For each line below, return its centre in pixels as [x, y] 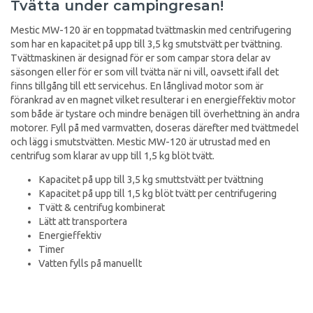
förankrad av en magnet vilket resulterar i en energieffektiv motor [153, 100]
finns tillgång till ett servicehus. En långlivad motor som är [137, 86]
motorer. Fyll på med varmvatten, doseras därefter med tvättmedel [155, 128]
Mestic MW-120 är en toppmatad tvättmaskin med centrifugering [151, 30]
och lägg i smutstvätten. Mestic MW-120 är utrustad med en [140, 141]
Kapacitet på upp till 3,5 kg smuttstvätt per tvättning [151, 180]
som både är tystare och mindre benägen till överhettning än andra [155, 114]
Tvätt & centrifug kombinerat [102, 208]
